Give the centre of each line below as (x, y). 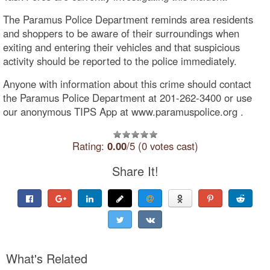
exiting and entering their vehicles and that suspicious (121, 47)
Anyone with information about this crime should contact (127, 83)
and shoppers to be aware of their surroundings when (121, 33)
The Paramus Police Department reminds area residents (128, 19)
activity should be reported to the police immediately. (120, 61)
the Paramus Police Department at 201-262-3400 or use (127, 97)
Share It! (135, 171)
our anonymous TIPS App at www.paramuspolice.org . (123, 111)
